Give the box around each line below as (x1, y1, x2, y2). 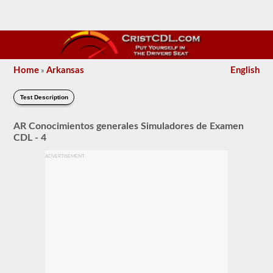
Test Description (19, 94, 68, 101)
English (230, 66, 260, 75)
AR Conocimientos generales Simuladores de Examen (13, 121, 244, 131)
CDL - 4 (13, 132, 47, 143)
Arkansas (46, 66, 85, 75)
